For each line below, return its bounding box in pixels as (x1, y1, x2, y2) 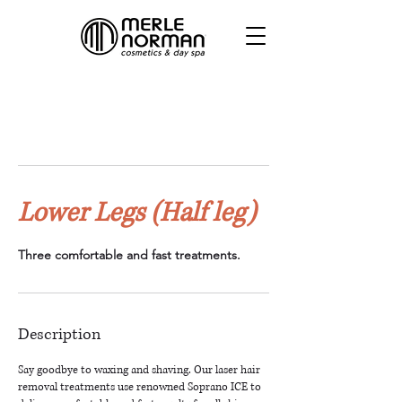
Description (18, 324, 100, 345)
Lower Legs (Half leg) (18, 196, 256, 231)
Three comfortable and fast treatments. (18, 247, 240, 263)
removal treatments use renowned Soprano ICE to (18, 380, 261, 395)
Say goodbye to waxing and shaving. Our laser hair (18, 363, 260, 378)
